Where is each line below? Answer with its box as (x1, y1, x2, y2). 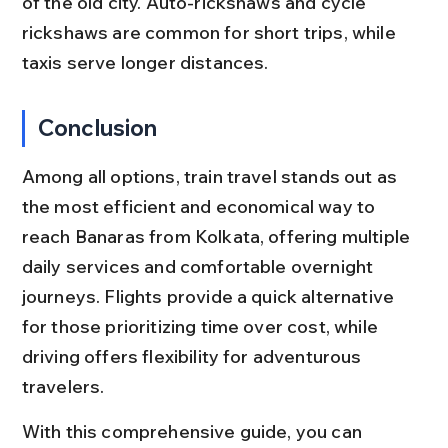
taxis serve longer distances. (21, 50, 269, 74)
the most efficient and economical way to (21, 194, 380, 218)
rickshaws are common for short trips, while (21, 20, 400, 44)
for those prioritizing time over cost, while (21, 314, 383, 338)
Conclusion (38, 113, 158, 142)
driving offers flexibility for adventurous (21, 344, 366, 368)
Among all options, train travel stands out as (21, 164, 402, 188)
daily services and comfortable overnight (21, 254, 378, 278)
